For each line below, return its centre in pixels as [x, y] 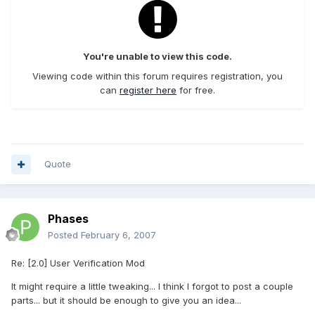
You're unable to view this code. [157, 57]
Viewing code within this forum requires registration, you [157, 76]
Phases [68, 219]
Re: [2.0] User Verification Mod [78, 263]
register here [148, 90]
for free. [196, 90]
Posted [64, 235]
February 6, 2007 [118, 235]
